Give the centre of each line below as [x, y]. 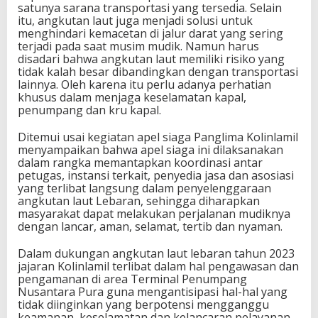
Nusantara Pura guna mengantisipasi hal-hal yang [153, 292]
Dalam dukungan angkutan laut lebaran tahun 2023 [156, 253]
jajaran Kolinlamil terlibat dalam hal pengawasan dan [158, 266]
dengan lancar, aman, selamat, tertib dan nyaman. [150, 226]
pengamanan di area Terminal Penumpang [132, 279]
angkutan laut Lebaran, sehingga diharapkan [139, 201]
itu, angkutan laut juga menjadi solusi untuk [135, 21]
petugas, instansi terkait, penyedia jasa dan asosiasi [156, 175]
